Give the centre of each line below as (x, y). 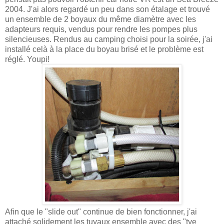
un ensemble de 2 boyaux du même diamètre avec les (100, 19)
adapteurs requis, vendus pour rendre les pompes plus (101, 29)
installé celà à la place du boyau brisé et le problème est (104, 49)
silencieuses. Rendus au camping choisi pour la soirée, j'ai (109, 39)
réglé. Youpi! (27, 59)
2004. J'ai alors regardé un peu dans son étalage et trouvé (107, 9)
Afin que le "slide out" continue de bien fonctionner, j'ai (101, 211)
